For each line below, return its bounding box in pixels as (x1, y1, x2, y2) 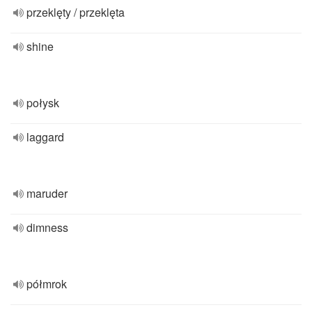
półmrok (26, 276, 67, 292)
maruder (26, 185, 68, 201)
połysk (26, 95, 59, 111)
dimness (26, 219, 68, 235)
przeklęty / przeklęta (26, 4, 125, 20)
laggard (26, 129, 64, 145)
